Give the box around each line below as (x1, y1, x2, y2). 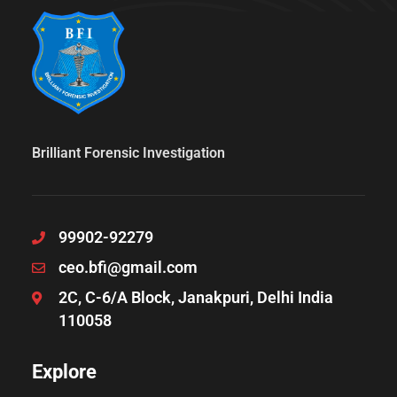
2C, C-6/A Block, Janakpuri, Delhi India (58, 287, 333, 307)
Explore (31, 360, 97, 383)
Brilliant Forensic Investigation (31, 144, 225, 161)
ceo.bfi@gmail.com (58, 257, 198, 276)
